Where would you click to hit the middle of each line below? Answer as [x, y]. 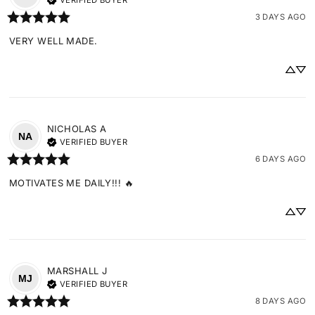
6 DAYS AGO [280, 159]
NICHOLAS [72, 129]
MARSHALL [73, 271]
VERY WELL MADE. [53, 41]
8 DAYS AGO [280, 301]
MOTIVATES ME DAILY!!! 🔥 [72, 183]
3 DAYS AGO [280, 17]
